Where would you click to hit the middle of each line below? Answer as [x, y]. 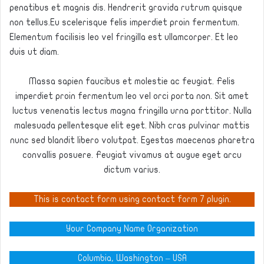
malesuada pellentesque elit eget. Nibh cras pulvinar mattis [132, 126]
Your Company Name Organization [132, 229]
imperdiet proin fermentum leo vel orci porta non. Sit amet [132, 96]
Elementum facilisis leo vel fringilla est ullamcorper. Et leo [124, 37]
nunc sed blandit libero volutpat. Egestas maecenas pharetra [132, 140]
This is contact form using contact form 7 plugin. [132, 199]
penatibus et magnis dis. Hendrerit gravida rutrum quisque [126, 8]
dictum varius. [132, 170]
